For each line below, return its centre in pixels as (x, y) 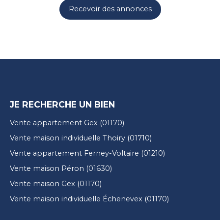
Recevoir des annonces (110, 9)
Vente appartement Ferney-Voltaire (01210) (87, 153)
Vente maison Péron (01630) (61, 168)
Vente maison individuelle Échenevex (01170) (89, 199)
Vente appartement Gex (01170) (67, 123)
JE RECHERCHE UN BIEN (62, 104)
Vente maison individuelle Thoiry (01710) (81, 138)
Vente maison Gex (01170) (56, 183)
